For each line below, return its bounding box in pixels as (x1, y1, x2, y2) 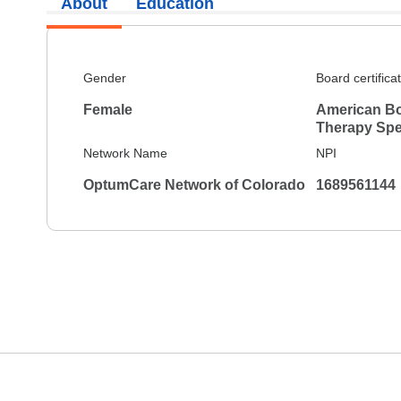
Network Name (83, 146, 167, 161)
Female (83, 102, 132, 118)
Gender (83, 71, 126, 86)
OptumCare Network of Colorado (83, 177, 305, 193)
